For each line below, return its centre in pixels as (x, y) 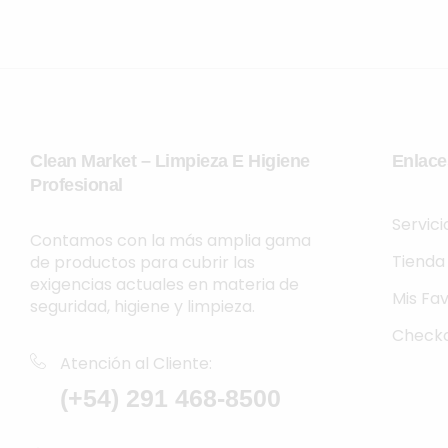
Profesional (76, 184)
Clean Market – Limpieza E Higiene (170, 160)
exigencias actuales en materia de (164, 284)
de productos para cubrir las (142, 262)
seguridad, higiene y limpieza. (142, 306)
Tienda (418, 261)
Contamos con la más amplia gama (170, 240)
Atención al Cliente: (136, 363)
